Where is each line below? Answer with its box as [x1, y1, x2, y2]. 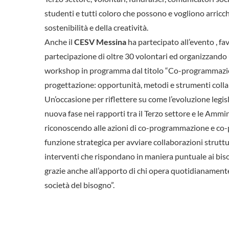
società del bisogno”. [44, 180, 114, 190]
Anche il [44, 37, 74, 47]
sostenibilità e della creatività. [44, 22, 148, 33]
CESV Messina [74, 37, 126, 47]
